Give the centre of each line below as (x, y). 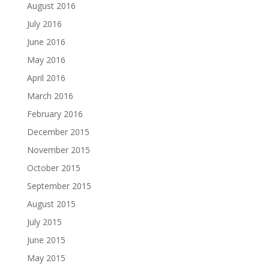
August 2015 (51, 204)
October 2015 (53, 168)
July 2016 (44, 24)
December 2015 (58, 132)
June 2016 (46, 42)
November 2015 (58, 150)
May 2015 (46, 258)
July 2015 (44, 222)
